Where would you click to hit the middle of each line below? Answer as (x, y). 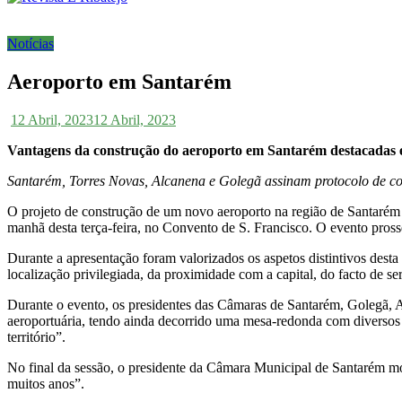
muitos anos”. (46, 383)
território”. (36, 336)
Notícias (31, 44)
